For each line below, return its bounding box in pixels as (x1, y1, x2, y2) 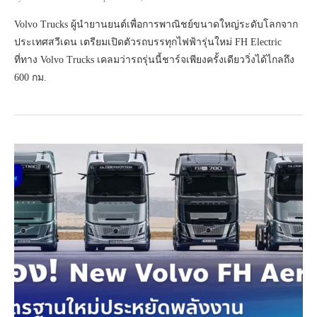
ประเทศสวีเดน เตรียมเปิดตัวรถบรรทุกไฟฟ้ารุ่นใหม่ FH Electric (14, 37, 282, 48)
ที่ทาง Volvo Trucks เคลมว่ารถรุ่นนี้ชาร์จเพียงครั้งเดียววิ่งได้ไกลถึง (14, 54, 294, 66)
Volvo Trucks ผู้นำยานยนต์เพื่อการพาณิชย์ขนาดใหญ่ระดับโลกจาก (14, 19, 298, 30)
